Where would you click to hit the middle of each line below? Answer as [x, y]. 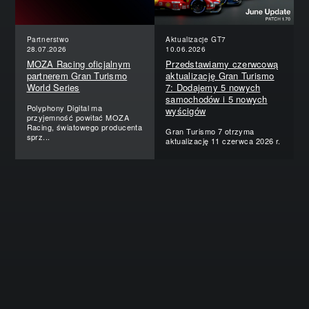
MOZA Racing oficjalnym [79, 64]
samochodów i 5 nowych [217, 99]
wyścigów [186, 111]
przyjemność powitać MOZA [78, 118]
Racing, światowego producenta [84, 127]
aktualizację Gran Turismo [220, 76]
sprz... [38, 137]
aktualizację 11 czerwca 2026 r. [223, 141]
